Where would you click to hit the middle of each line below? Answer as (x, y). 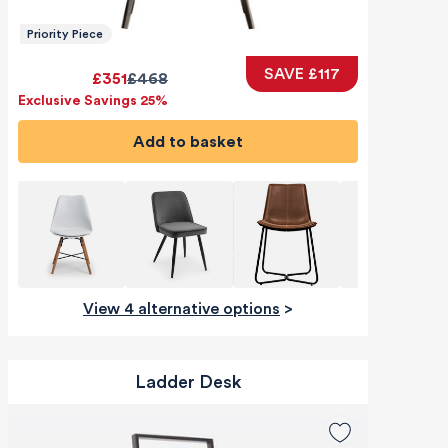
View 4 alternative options (186, 309)
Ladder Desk (187, 382)
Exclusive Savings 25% (92, 101)
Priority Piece (64, 34)
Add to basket (193, 141)
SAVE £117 (301, 74)
